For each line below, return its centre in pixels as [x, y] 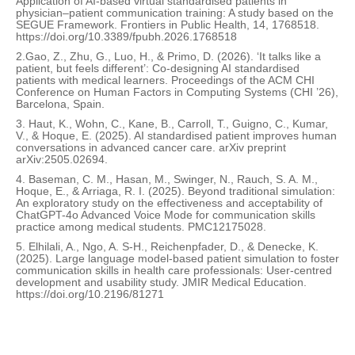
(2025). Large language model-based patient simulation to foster [177, 259]
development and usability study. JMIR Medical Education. [161, 282]
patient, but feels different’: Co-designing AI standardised [158, 69]
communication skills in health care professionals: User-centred [174, 271]
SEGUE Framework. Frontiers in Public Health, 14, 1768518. [168, 25]
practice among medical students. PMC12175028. [141, 227]
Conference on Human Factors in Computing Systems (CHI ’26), [177, 92]
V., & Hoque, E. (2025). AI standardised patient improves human [176, 136]
